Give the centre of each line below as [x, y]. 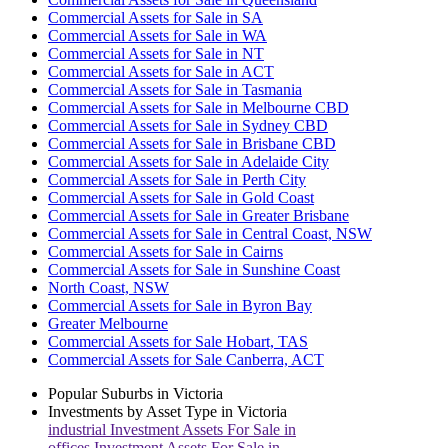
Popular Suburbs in [110, 394]
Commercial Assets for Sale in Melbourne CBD [198, 108]
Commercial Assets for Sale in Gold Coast [181, 198]
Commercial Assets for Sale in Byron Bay [180, 306]
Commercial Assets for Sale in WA [157, 36]
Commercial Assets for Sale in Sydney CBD [188, 126]
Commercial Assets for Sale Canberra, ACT [186, 360]
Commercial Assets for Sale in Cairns [165, 252]
